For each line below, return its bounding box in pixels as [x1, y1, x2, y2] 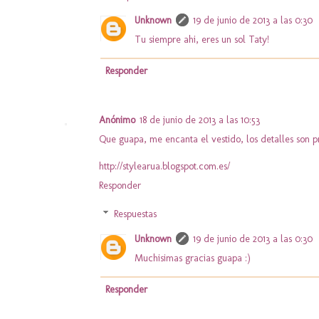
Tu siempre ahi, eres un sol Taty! [135, 33, 269, 46]
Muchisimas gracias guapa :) [135, 252, 251, 265]
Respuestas [114, 208, 157, 221]
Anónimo [99, 113, 135, 126]
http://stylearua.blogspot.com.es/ [99, 159, 230, 172]
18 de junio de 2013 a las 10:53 [140, 113, 260, 126]
